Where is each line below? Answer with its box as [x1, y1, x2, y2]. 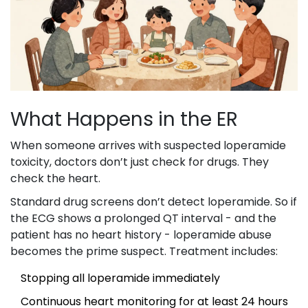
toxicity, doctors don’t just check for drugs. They [10, 154, 269, 170]
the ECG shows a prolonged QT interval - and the [10, 210, 276, 227]
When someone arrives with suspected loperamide [10, 137, 286, 154]
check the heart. [10, 170, 100, 187]
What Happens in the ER [10, 106, 238, 133]
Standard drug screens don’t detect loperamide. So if [10, 194, 297, 210]
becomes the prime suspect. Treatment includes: [10, 243, 278, 260]
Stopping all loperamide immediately [21, 270, 220, 287]
